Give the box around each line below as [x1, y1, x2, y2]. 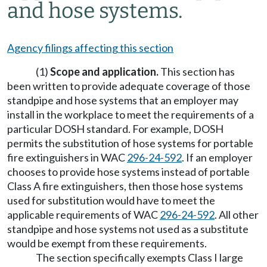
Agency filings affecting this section [7, 41, 173, 54]
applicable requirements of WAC [7, 208, 160, 221]
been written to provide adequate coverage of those [7, 79, 250, 92]
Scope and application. [50, 65, 159, 78]
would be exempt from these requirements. [7, 237, 207, 250]
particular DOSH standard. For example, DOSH [7, 122, 223, 135]
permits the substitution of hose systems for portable [7, 136, 253, 150]
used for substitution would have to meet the [7, 194, 215, 207]
